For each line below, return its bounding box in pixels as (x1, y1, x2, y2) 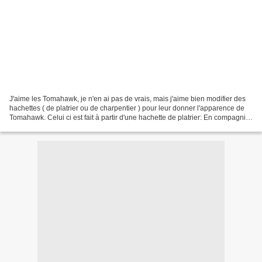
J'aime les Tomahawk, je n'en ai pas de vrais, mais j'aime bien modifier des (9, 94, 246, 103)
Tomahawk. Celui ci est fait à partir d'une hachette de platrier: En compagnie (9, 113, 250, 122)
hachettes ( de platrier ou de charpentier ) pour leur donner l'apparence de (9, 104, 244, 112)
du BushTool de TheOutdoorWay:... (9, 122, 120, 131)
